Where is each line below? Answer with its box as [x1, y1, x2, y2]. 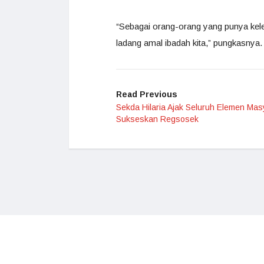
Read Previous [116, 90, 177, 99]
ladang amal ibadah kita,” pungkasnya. [116, 38, 262, 48]
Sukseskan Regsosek [116, 114, 199, 124]
